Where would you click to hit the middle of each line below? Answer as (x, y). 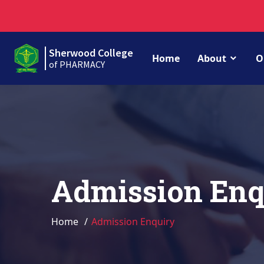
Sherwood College (91, 53)
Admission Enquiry (133, 222)
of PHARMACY (77, 64)
